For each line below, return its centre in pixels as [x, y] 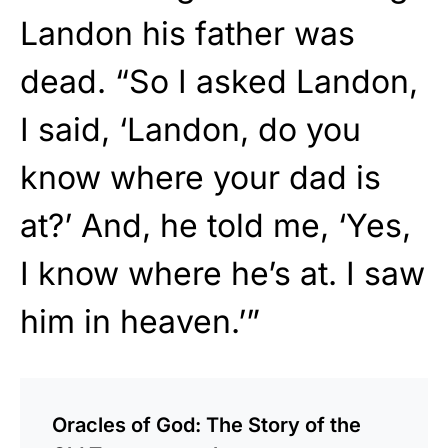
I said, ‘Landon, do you [190, 130]
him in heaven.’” [140, 322]
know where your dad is [200, 178]
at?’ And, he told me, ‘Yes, [215, 226]
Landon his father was [187, 34]
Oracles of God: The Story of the [206, 425]
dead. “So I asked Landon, [219, 82]
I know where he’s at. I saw [222, 274]
